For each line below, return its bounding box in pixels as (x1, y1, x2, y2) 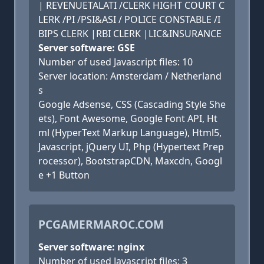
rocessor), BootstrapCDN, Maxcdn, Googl (38, 154, 222, 167)
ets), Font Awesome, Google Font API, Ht (38, 112, 217, 125)
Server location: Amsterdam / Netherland (38, 70, 222, 82)
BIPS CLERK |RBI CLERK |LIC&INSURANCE (38, 27, 222, 40)
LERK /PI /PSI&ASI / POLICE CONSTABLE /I (38, 13, 220, 26)
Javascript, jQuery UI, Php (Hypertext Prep (38, 140, 224, 153)
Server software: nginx (38, 240, 144, 253)
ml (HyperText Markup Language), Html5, (38, 126, 222, 139)
